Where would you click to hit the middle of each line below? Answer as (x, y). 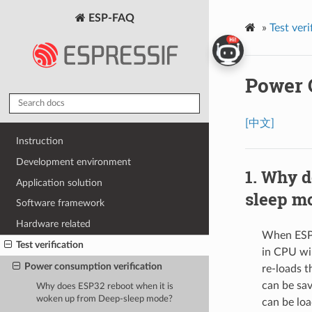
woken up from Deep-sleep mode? (105, 299)
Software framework (61, 203)
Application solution (60, 182)
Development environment (74, 162)
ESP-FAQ (110, 18)
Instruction (40, 141)
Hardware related (54, 224)
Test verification (50, 245)
